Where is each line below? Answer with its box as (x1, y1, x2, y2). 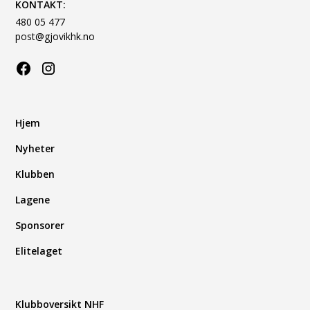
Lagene (15, 192, 51, 206)
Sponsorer (15, 218, 65, 232)
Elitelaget (15, 244, 63, 257)
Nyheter (15, 141, 55, 155)
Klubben (15, 167, 55, 181)
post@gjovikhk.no (15, 29, 95, 43)
